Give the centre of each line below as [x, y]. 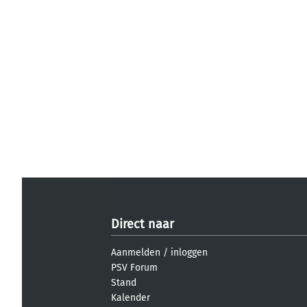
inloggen [189, 253]
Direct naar [143, 224]
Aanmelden [136, 253]
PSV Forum [134, 268]
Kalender [131, 298]
